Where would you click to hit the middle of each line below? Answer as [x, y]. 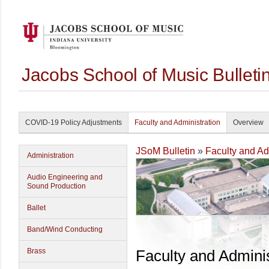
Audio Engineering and [65, 177]
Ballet [36, 208]
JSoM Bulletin [165, 151]
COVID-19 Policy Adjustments [74, 122]
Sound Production [56, 186]
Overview [248, 122]
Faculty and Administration [177, 122]
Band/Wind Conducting [65, 229]
